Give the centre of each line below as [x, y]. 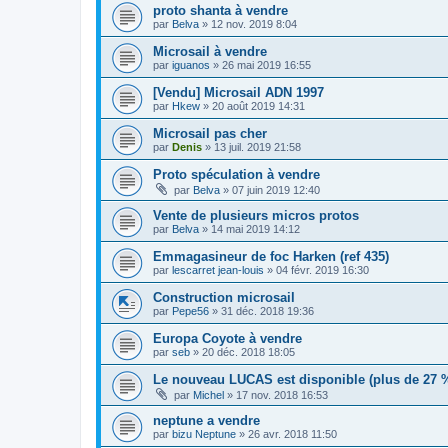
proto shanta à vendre [220, 10]
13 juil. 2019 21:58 [257, 146]
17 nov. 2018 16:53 [282, 394]
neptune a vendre [206, 420]
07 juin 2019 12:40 [276, 189]
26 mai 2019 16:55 [266, 64]
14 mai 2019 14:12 [255, 228]
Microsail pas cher [210, 133]
